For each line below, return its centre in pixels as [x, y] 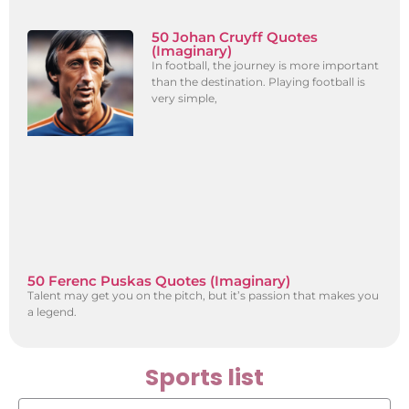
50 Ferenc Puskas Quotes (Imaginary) [159, 281]
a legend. [52, 312]
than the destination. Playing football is [259, 81]
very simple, [185, 98]
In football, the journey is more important [266, 65]
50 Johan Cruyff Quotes [235, 37]
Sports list [204, 378]
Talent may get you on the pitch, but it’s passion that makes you [203, 296]
